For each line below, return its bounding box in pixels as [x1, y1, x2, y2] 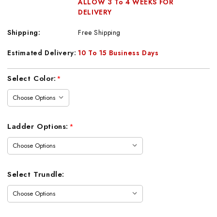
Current [7, 68, 34, 80]
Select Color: [7, 73, 59, 84]
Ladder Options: [7, 121, 71, 132]
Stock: [7, 80, 30, 92]
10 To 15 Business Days [78, 48, 159, 58]
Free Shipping [78, 28, 121, 38]
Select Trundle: [7, 169, 64, 180]
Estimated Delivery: [7, 48, 77, 58]
